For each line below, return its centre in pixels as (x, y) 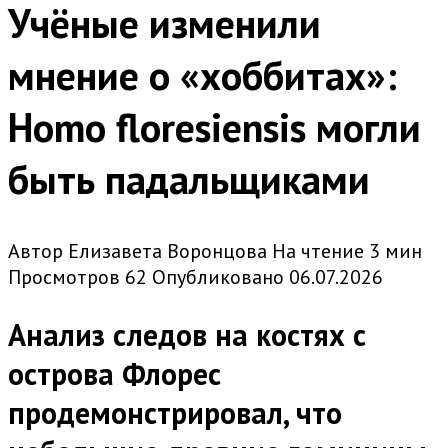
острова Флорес (114, 374)
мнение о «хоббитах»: (202, 75)
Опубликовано (218, 277)
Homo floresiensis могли (214, 127)
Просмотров (64, 277)
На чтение (318, 251)
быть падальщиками (189, 179)
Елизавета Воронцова (167, 251)
